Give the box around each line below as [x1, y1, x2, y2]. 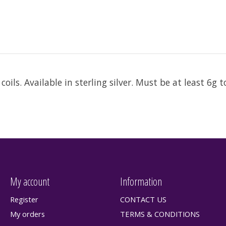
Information [120, 174, 162, 189]
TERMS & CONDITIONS [120, 209, 200, 219]
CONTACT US [120, 194, 166, 205]
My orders [10, 209, 45, 219]
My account [10, 174, 49, 189]
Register [10, 194, 38, 205]
